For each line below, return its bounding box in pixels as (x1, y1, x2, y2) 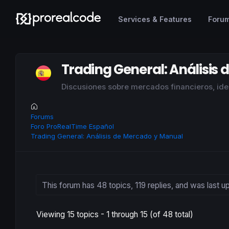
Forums (31, 112, 54, 121)
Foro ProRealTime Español (31, 122, 114, 131)
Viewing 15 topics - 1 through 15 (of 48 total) (36, 209, 193, 219)
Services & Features (118, 14, 192, 24)
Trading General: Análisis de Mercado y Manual (31, 132, 184, 141)
